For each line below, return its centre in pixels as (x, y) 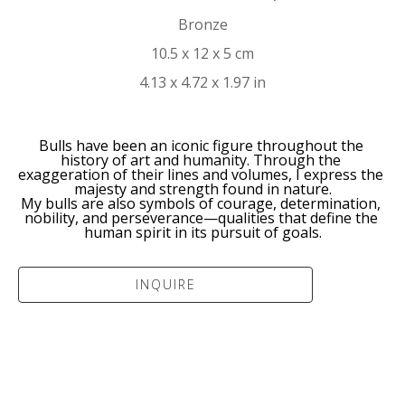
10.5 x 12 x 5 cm (202, 53)
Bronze (202, 24)
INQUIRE (165, 284)
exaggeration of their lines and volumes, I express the (201, 174)
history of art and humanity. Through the (201, 160)
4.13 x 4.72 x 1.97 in (202, 82)
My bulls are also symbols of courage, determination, (201, 203)
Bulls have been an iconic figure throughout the (201, 145)
